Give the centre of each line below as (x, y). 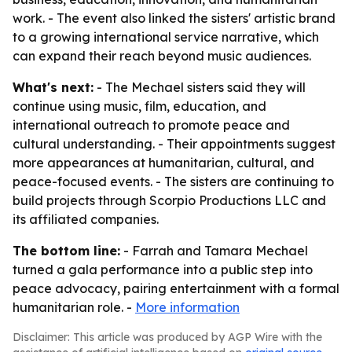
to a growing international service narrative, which (166, 37)
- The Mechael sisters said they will (200, 87)
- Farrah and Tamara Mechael (214, 251)
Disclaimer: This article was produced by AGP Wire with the (167, 337)
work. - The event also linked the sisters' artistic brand (174, 18)
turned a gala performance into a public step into (163, 269)
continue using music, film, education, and (139, 106)
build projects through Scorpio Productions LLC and (169, 200)
